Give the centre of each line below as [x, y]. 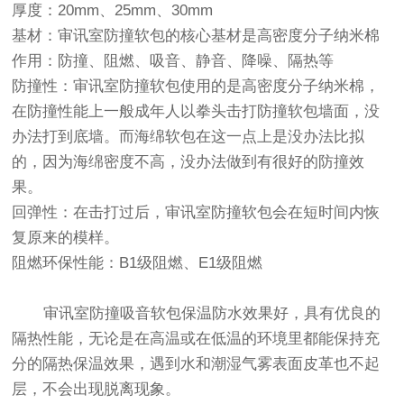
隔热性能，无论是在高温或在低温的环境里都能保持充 [196, 339]
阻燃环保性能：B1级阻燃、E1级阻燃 [138, 263]
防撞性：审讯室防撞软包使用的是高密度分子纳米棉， [196, 86]
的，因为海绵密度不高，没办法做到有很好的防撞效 [188, 162]
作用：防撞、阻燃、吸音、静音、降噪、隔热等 [173, 61]
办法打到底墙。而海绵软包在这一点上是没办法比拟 [188, 137]
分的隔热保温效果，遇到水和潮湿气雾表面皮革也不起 [196, 364]
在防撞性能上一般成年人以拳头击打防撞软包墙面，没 [196, 111]
